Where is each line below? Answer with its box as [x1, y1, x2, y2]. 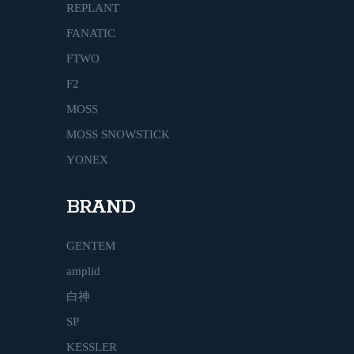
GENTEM [66, 239, 115, 252]
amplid [66, 264, 100, 277]
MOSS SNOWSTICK [66, 127, 170, 141]
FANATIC [66, 26, 115, 40]
